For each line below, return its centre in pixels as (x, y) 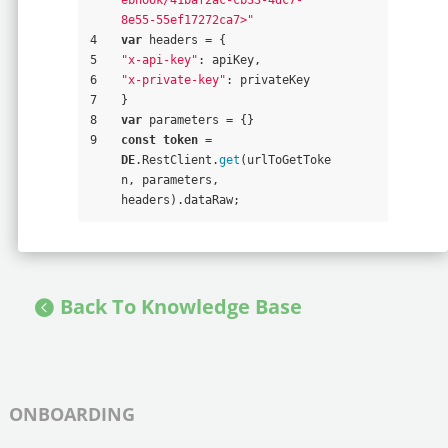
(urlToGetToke (285, 159)
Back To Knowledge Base (180, 306)
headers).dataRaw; (180, 199)
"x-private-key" (173, 79)
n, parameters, (169, 179)
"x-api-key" (159, 59)
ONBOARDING (72, 413)
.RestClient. (176, 159)
